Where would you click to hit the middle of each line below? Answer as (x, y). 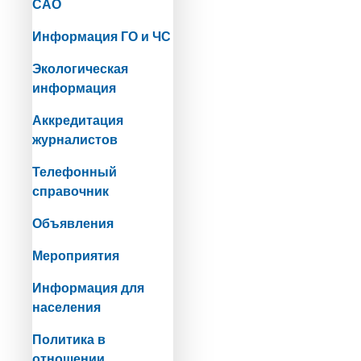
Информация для (88, 288)
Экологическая (80, 68)
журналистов (75, 139)
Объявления (73, 223)
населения (66, 307)
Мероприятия (76, 255)
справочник (71, 191)
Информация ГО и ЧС (102, 36)
